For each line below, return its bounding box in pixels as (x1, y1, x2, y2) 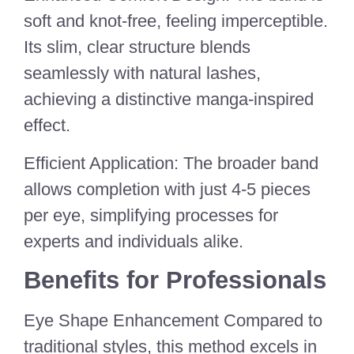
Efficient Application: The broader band (24, 153, 318, 173)
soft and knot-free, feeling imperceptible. (24, 11, 328, 32)
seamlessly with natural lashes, (24, 63, 261, 84)
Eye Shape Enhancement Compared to (24, 311, 322, 331)
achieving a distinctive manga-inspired (24, 89, 314, 110)
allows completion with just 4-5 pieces (24, 179, 311, 199)
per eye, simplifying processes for (24, 205, 278, 225)
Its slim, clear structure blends (24, 37, 250, 58)
